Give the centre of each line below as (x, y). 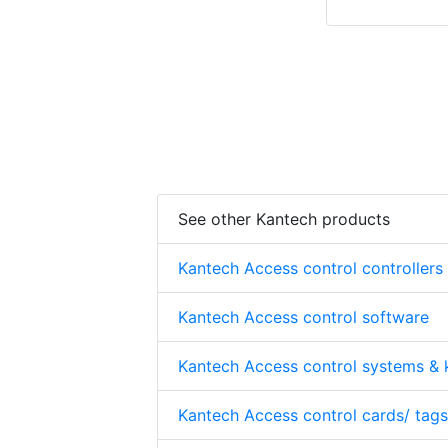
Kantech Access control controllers (310, 268)
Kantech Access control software (303, 317)
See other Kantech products (284, 219)
